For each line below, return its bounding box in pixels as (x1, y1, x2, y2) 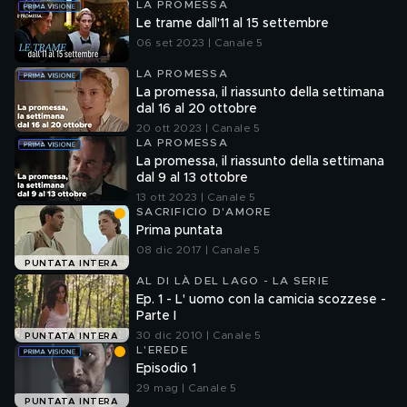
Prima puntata (136, 224, 223, 237)
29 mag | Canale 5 (136, 382, 237, 393)
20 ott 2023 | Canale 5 (136, 123, 261, 134)
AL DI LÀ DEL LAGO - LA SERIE (136, 275, 329, 286)
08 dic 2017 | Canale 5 (136, 244, 261, 255)
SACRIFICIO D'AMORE (136, 206, 272, 217)
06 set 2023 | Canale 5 (136, 37, 263, 48)
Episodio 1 (136, 362, 196, 375)
